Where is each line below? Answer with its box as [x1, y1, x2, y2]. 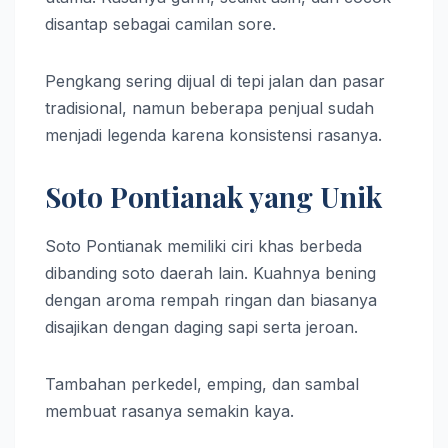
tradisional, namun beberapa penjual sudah [45, 98, 374, 119]
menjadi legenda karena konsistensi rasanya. [45, 125, 382, 146]
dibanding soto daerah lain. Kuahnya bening [45, 263, 376, 284]
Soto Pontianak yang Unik [45, 178, 382, 216]
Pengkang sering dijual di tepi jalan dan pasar [45, 71, 385, 92]
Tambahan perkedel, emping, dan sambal [45, 374, 359, 395]
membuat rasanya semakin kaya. [45, 401, 294, 422]
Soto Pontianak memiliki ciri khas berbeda [45, 236, 362, 257]
